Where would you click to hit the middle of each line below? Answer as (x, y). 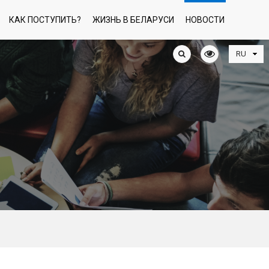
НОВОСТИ (205, 20)
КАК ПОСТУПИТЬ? (45, 20)
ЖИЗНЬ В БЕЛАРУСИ (133, 20)
